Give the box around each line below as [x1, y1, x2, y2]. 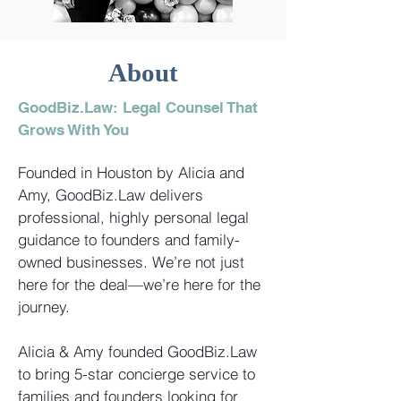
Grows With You [18, 121, 129, 139]
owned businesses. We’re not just [18, 252, 244, 271]
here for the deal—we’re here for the [18, 275, 260, 294]
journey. [18, 297, 70, 316]
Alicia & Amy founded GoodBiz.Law [18, 342, 257, 361]
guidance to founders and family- [18, 230, 240, 249]
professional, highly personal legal [18, 208, 249, 226]
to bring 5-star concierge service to [18, 364, 255, 383]
